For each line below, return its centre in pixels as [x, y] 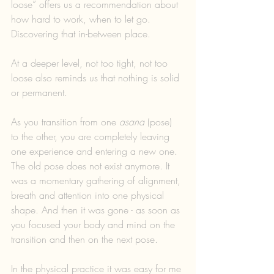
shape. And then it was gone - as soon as [97, 209]
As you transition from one [65, 121]
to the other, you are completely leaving [92, 136]
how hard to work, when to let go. [82, 19]
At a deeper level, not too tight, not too [91, 63]
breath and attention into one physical [89, 195]
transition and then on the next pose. [84, 239]
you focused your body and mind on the [94, 224]
